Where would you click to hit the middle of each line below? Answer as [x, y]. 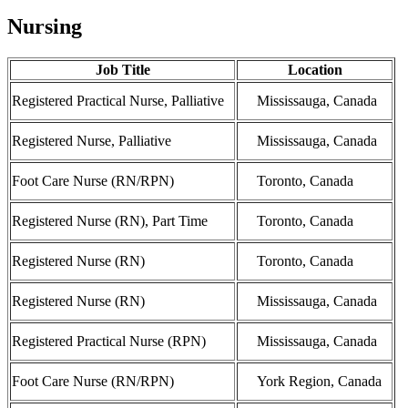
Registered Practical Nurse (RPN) [109, 342]
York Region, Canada [319, 382]
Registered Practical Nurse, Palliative [118, 101]
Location [315, 70]
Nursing [45, 27]
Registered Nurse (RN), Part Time [110, 221]
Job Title [122, 70]
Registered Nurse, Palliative [92, 141]
